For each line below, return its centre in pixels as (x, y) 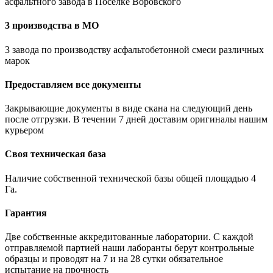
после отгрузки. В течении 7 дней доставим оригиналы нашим (136, 119)
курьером (24, 130)
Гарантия (26, 213)
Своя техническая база (55, 154)
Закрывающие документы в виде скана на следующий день (129, 108)
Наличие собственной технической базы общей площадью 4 (130, 178)
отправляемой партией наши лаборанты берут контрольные (129, 248)
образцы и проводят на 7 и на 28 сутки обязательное (114, 259)
